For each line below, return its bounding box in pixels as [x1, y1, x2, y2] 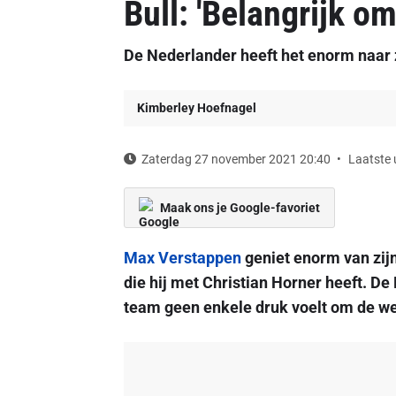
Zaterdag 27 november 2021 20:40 [141, 152, 331, 166]
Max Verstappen [123, 248, 241, 267]
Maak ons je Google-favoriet [159, 201, 320, 215]
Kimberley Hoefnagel [136, 101, 256, 115]
